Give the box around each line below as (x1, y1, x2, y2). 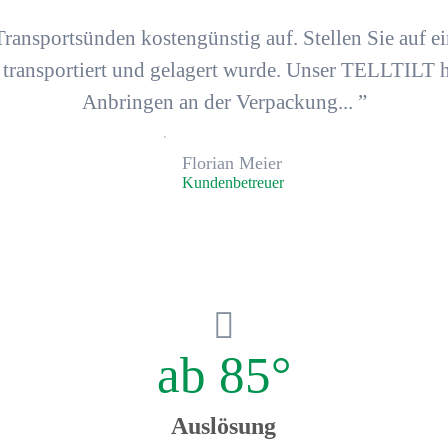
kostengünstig (141, 27, 261, 50)
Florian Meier (181, 152, 282, 173)
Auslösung (171, 413, 277, 440)
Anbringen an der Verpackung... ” (81, 91, 367, 114)
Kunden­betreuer (181, 173, 284, 191)
